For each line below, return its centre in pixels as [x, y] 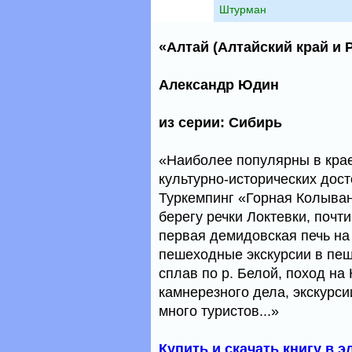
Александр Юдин [219, 85]
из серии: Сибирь [220, 123]
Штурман [243, 9]
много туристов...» [219, 311]
